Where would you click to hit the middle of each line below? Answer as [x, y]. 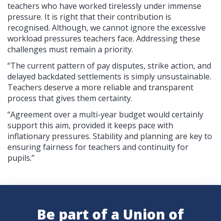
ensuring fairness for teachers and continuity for [98, 147]
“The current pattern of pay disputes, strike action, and [109, 65]
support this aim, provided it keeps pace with [90, 125]
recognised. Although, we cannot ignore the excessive [107, 27]
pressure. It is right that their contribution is [89, 17]
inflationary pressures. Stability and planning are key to [110, 136]
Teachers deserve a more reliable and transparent [100, 87]
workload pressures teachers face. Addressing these [104, 38]
